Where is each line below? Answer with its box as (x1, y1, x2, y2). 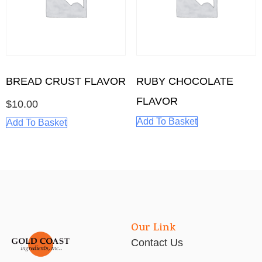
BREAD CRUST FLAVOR (6, 75, 126, 87)
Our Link (131, 220, 175, 237)
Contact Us (131, 236, 183, 249)
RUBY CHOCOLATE (136, 75, 233, 88)
